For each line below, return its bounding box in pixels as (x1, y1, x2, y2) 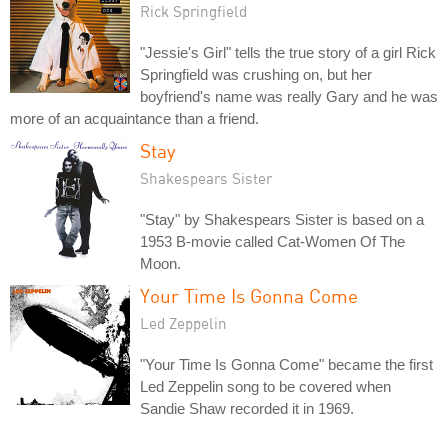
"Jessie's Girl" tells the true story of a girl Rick (140, 43, 436, 61)
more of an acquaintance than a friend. (10, 109, 259, 127)
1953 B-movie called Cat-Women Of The (140, 232, 405, 250)
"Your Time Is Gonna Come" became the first (140, 355, 433, 373)
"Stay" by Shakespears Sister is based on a (140, 210, 424, 228)
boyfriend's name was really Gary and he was (140, 87, 438, 105)
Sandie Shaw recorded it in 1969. (140, 399, 354, 417)
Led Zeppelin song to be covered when (140, 377, 391, 395)
